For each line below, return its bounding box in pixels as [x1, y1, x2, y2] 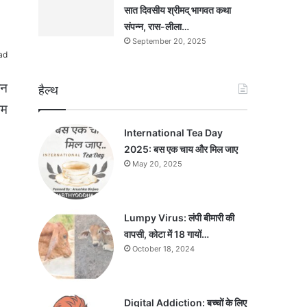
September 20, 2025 [132, 36, 206, 46]
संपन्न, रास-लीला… [124, 21, 189, 32]
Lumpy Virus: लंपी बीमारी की [124, 212, 234, 223]
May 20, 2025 [132, 159, 182, 169]
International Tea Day [124, 127, 223, 138]
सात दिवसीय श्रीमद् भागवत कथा [124, 4, 231, 16]
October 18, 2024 [132, 244, 195, 254]
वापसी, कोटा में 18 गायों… [124, 228, 209, 240]
